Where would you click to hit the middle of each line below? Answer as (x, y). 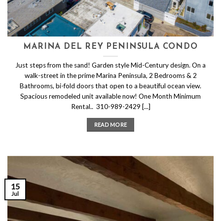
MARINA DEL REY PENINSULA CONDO (110, 47)
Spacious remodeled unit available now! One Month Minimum (110, 96)
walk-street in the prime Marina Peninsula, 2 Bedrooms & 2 (110, 75)
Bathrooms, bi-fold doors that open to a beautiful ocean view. (110, 86)
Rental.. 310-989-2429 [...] (110, 106)
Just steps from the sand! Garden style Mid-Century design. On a (110, 65)
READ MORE (110, 124)
